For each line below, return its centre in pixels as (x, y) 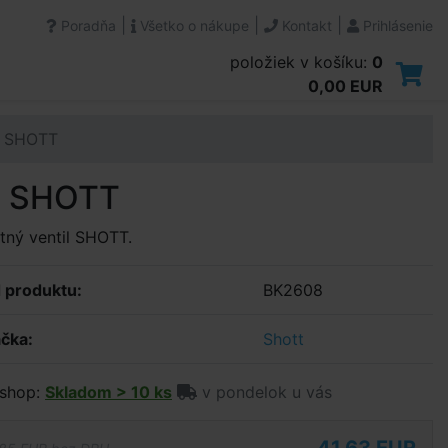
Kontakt (305, 25)
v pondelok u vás (264, 392)
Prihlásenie (396, 25)
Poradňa (86, 25)
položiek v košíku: (301, 62)
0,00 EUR (345, 86)
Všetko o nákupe (192, 25)
